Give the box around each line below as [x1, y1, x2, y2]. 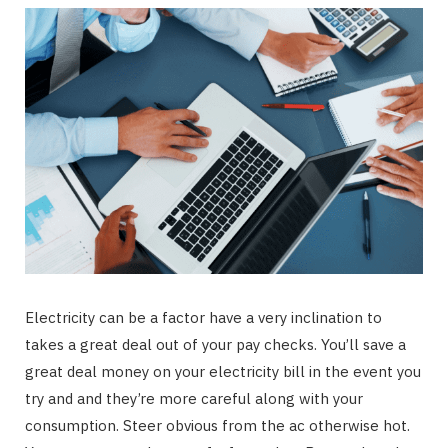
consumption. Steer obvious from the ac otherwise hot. [25, 415, 410, 435]
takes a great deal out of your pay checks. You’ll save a [25, 334, 406, 354]
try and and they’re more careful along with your [25, 388, 363, 408]
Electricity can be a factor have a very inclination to [25, 307, 382, 327]
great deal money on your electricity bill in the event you [25, 361, 421, 381]
